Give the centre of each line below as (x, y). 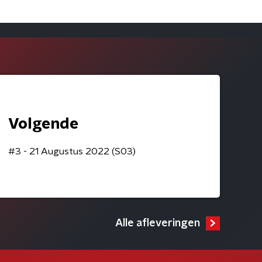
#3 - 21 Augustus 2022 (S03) (72, 151)
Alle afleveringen (158, 223)
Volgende (43, 124)
